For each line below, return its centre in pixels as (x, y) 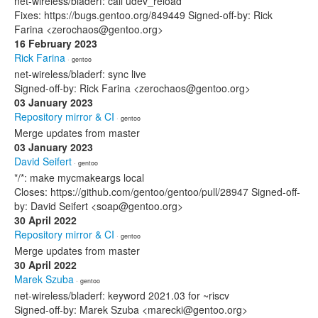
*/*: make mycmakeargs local (79, 177)
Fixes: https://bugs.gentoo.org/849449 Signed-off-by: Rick (143, 15)
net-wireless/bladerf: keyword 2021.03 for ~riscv (122, 295)
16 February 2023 (56, 43)
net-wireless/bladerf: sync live (80, 74)
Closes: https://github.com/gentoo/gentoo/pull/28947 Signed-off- (157, 192)
